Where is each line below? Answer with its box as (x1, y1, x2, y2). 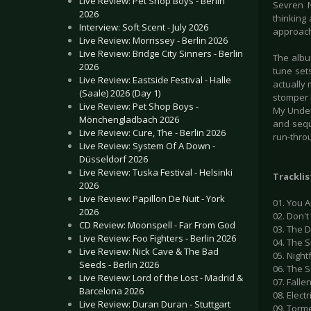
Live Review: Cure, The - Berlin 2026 (79, 126, 226, 139)
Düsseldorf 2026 (79, 153, 148, 165)
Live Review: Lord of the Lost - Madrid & (79, 271, 243, 284)
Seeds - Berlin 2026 (79, 258, 159, 271)
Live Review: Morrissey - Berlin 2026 (79, 34, 228, 47)
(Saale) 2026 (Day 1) (79, 87, 160, 99)
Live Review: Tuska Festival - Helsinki (79, 166, 233, 178)
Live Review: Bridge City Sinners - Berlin (79, 47, 243, 60)
